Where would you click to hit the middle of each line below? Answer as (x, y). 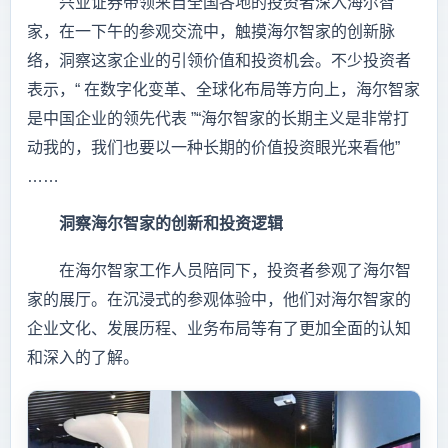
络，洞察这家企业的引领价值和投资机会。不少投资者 (219, 61)
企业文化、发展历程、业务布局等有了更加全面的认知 (219, 329)
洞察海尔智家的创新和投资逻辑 (155, 224)
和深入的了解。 (83, 358)
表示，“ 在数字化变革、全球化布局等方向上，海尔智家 (223, 90)
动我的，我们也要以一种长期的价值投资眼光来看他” (213, 148)
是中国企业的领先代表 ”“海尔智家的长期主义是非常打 (218, 119)
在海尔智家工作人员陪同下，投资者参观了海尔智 (219, 271)
